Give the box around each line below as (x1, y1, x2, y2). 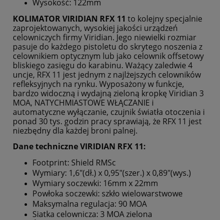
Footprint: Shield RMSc (32, 157, 116, 168)
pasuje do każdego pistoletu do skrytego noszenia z (13, 41, 202, 52)
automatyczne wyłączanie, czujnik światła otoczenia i (13, 106, 205, 117)
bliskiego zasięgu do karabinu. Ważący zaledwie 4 (13, 59, 192, 71)
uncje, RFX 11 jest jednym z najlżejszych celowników (13, 69, 201, 80)
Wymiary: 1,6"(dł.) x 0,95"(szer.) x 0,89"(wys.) (32, 167, 191, 178)
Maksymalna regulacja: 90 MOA (32, 198, 147, 209)
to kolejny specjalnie (126, 13, 202, 24)
